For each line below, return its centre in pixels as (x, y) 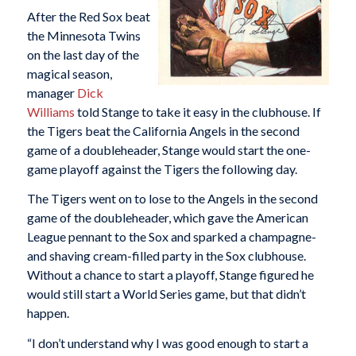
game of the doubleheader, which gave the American (167, 218)
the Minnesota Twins (83, 35)
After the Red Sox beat (88, 16)
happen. (48, 313)
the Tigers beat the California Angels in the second (163, 130)
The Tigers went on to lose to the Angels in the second (172, 199)
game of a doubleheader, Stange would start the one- (168, 149)
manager (52, 92)
